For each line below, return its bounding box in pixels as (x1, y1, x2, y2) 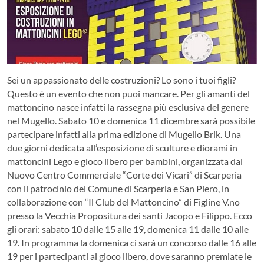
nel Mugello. (7, 115, 58, 127)
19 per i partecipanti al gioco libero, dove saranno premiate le (7, 250, 252, 262)
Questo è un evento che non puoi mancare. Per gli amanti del (7, 88, 250, 100)
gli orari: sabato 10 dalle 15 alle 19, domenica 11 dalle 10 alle (7, 223, 249, 235)
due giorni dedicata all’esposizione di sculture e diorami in (7, 142, 237, 154)
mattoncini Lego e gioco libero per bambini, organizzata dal (7, 156, 243, 167)
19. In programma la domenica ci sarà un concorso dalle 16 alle (7, 237, 256, 249)
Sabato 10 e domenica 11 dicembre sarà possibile (58, 115, 255, 127)
